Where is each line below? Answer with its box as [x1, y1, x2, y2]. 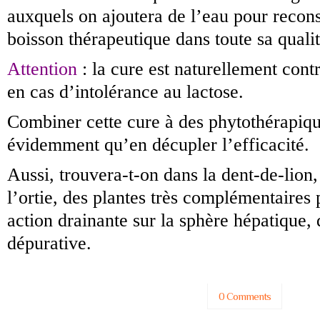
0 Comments [219, 290, 271, 302]
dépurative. [7, 232, 91, 254]
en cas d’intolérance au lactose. [7, 81, 244, 102]
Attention [7, 58, 77, 79]
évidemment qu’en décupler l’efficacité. [7, 134, 309, 155]
